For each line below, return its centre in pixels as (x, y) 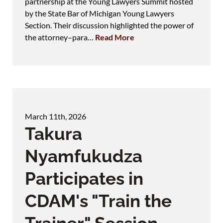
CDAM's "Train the (98, 201)
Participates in (84, 178)
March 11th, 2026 (56, 116)
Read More (115, 37)
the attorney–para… (60, 37)
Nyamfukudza (84, 156)
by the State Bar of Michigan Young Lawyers (100, 13)
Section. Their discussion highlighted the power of (109, 25)
